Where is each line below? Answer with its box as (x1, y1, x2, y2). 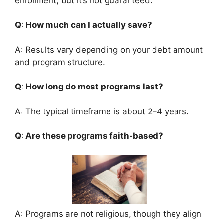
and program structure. (15, 57, 105, 67)
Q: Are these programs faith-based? (15, 131, 167, 141)
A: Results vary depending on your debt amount (15, 44, 203, 55)
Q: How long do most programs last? (15, 82, 165, 91)
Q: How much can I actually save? (15, 20, 154, 30)
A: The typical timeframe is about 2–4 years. (15, 106, 189, 116)
